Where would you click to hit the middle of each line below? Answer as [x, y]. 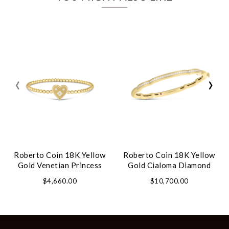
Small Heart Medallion [60, 175]
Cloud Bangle [169, 175]
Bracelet [60, 185]
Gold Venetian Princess [60, 165]
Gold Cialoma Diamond [169, 165]
